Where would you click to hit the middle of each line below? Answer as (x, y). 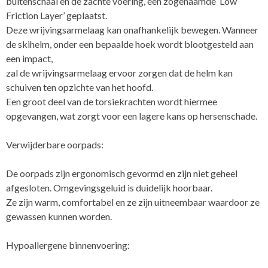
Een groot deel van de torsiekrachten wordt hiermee (112, 102)
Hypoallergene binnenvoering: (68, 245)
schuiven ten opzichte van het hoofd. (80, 87)
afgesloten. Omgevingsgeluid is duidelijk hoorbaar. (109, 188)
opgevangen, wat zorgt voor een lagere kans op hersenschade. (132, 116)
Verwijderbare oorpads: (55, 145)
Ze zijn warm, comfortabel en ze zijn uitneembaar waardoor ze (133, 202)
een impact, (29, 59)
